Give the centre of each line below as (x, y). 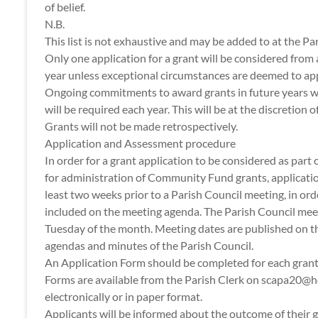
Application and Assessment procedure (140, 143)
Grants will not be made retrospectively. (141, 126)
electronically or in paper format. (124, 296)
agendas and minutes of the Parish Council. (149, 245)
